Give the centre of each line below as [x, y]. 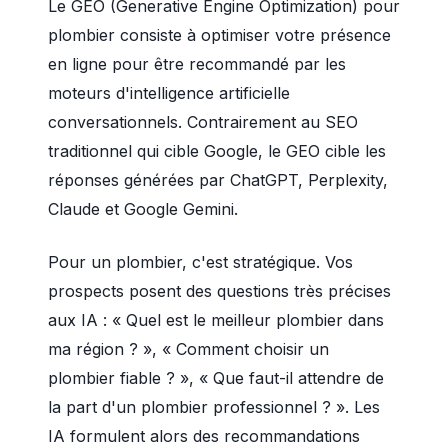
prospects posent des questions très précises [219, 291]
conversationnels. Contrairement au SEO [203, 122]
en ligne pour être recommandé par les [197, 64]
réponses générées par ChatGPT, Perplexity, [218, 180]
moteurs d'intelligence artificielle [169, 93]
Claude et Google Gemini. [143, 209]
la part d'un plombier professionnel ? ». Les [214, 407]
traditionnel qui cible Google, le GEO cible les [217, 151]
